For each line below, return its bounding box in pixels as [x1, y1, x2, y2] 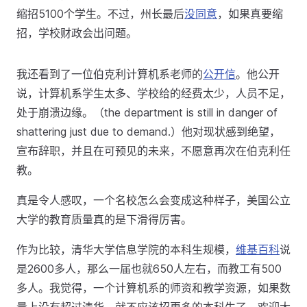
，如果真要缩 [217, 7, 283, 21]
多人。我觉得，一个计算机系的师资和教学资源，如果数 [16, 281, 291, 295]
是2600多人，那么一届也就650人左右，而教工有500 [16, 262, 282, 275]
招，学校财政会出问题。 [16, 26, 137, 40]
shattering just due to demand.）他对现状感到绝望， [16, 125, 280, 138]
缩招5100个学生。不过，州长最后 [16, 7, 184, 21]
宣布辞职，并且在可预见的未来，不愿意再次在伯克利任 [16, 144, 291, 158]
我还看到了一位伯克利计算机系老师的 [16, 67, 203, 81]
